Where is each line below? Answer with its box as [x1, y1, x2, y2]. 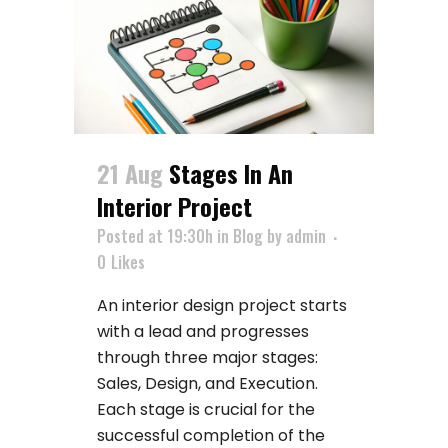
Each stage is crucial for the [97, 398, 315, 421]
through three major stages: [97, 346, 318, 369]
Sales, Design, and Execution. [97, 372, 318, 395]
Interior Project [97, 188, 252, 224]
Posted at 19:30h [97, 224, 213, 248]
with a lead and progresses [97, 320, 309, 343]
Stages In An [169, 155, 293, 191]
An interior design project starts [97, 294, 347, 317]
